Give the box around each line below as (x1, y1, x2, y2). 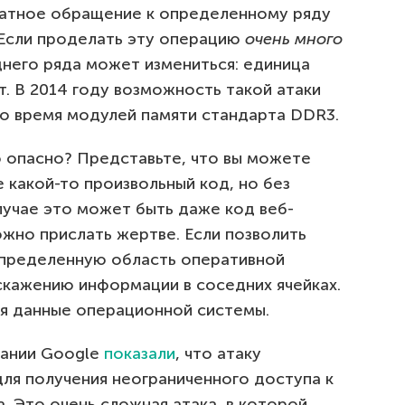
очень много (245, 29, 343, 50)
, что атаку (175, 344, 261, 364)
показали (104, 344, 175, 364)
